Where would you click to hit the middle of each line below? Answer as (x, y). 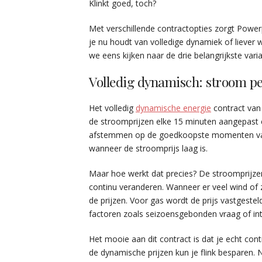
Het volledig (112, 108)
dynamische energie (173, 108)
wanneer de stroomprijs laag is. (148, 148)
